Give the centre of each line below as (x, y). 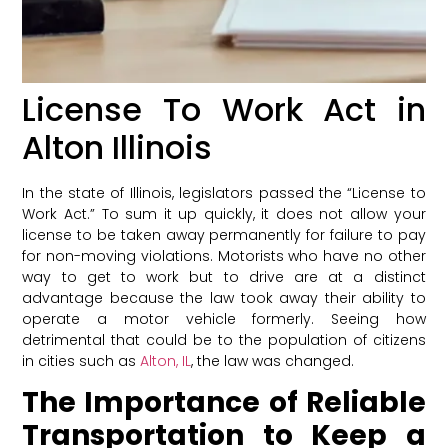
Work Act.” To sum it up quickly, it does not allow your (224, 213)
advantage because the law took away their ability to (224, 297)
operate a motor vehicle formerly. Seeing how (224, 318)
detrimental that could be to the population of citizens (224, 339)
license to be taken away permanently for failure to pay (224, 234)
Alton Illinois (117, 147)
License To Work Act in (224, 109)
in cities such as (81, 360)
